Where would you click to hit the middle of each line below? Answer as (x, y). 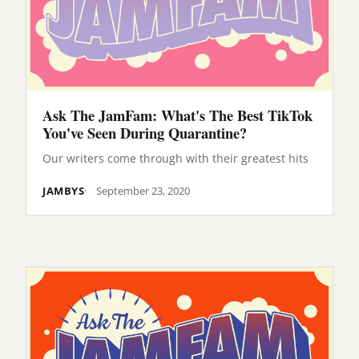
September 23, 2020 (143, 190)
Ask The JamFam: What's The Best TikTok (177, 115)
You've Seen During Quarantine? (145, 133)
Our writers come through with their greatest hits (175, 158)
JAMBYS (64, 190)
